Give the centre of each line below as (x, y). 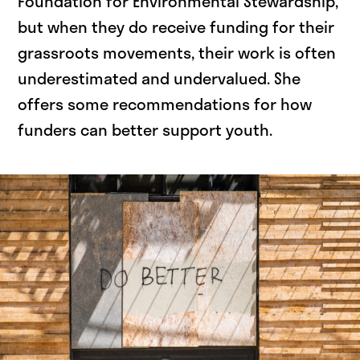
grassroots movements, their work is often (177, 53)
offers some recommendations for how (165, 104)
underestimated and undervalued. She (160, 78)
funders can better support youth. (145, 130)
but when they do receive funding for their (176, 27)
